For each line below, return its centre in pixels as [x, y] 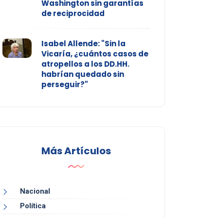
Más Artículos [76, 151]
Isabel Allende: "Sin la [83, 44]
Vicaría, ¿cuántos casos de [95, 54]
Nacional [35, 191]
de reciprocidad [73, 14]
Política [33, 206]
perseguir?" [64, 85]
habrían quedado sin [82, 74]
